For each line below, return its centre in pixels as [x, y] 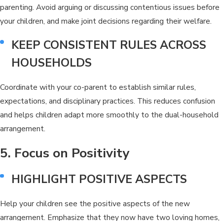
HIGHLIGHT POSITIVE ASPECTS [99, 179]
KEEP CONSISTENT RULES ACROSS [109, 45]
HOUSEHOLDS [52, 63]
